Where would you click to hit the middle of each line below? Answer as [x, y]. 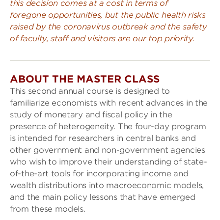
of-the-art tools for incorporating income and [99, 174]
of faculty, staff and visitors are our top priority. [102, 39]
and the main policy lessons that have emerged [103, 197]
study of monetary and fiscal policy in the [91, 115]
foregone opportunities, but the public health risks [108, 15]
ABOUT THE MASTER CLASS [85, 79]
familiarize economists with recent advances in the [109, 103]
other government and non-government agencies [108, 150]
